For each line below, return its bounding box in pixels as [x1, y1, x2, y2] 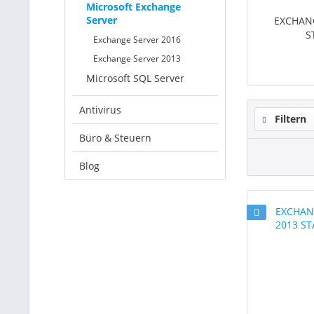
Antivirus [79, 103, 121, 116]
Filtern [272, 112, 306, 125]
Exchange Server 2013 [93, 53, 181, 64]
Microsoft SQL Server [86, 71, 184, 85]
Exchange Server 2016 [93, 34, 181, 46]
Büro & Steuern [79, 131, 151, 144]
